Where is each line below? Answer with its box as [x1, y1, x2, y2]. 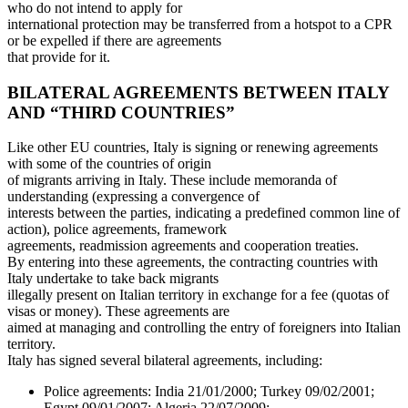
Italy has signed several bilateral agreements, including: [7, 352, 322, 369]
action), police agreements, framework [7, 221, 227, 238]
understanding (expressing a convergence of [7, 189, 260, 205]
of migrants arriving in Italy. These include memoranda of [7, 172, 337, 189]
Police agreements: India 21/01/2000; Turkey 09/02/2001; [44, 383, 374, 400]
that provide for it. [7, 49, 110, 66]
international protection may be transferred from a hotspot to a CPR [7, 16, 393, 33]
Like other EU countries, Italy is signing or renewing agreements [7, 139, 378, 156]
